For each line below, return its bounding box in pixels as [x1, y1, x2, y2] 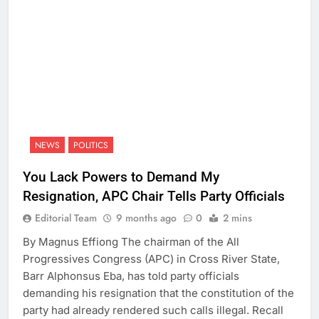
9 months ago [116, 210, 177, 225]
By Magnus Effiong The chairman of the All [23, 234, 239, 249]
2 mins [223, 210, 252, 225]
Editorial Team [35, 210, 97, 225]
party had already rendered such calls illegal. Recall [23, 303, 283, 317]
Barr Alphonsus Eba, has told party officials [23, 268, 239, 283]
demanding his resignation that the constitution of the [23, 286, 294, 300]
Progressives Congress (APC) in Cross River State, [23, 251, 280, 266]
